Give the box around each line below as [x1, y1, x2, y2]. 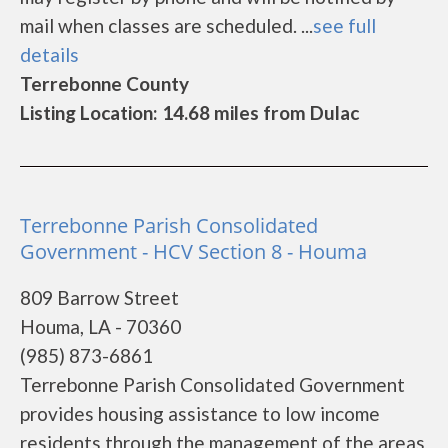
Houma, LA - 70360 [20, 315, 181, 338]
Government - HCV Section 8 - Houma [20, 238, 367, 265]
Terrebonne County [20, 72, 189, 95]
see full [313, 14, 376, 37]
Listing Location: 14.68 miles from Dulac [20, 101, 359, 124]
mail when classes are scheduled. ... [20, 14, 313, 37]
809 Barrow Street [20, 286, 179, 309]
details [20, 43, 79, 66]
